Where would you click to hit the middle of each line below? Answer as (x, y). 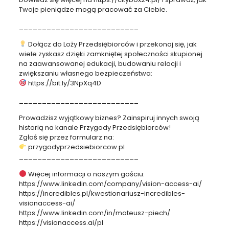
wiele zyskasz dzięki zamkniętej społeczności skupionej (110, 54)
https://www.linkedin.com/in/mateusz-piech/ (94, 213)
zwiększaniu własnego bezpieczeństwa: (85, 73)
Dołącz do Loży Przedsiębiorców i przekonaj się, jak (111, 44)
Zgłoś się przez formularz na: (66, 137)
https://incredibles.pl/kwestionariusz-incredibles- (102, 193)
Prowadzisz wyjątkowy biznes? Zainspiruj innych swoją (109, 118)
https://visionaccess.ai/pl (61, 222)
